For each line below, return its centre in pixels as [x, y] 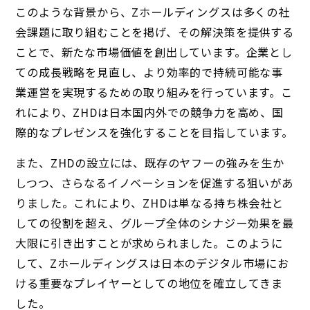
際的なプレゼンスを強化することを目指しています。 [154, 132]
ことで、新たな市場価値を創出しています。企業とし [154, 52]
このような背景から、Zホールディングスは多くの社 [153, 11]
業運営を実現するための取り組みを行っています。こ [154, 92]
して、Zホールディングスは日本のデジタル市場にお [152, 263]
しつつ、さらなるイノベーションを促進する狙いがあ [154, 183]
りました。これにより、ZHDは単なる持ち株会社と [149, 203]
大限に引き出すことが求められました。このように [149, 243]
